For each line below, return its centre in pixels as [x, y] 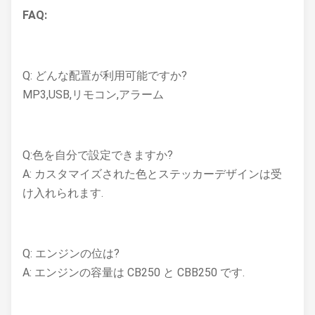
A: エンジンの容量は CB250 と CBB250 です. [134, 272]
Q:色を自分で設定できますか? [98, 155]
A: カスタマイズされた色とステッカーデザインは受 [152, 174]
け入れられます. [63, 193]
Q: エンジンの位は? [71, 253]
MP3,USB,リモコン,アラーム [93, 95]
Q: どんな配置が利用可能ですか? [105, 76]
